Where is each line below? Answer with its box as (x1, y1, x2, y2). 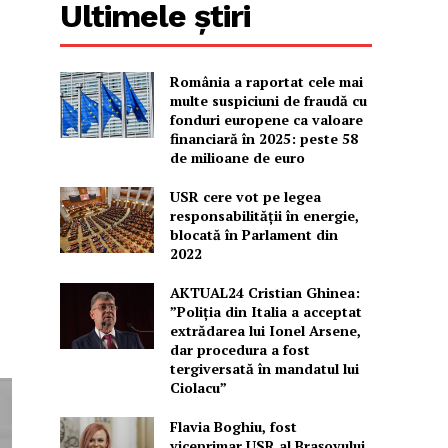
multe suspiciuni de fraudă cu (169, 91, 367, 111)
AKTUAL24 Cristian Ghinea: (169, 283, 360, 303)
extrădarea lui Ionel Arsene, (169, 321, 361, 341)
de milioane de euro (169, 148, 305, 168)
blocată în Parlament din (169, 225, 338, 245)
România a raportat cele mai (169, 72, 363, 92)
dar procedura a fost (169, 340, 310, 360)
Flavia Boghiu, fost (169, 417, 297, 437)
